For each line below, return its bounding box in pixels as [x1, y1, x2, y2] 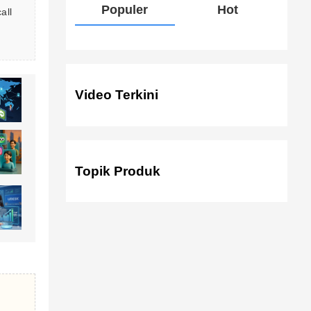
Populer [101, 3, 149, 17]
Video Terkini [74, 87, 158, 103]
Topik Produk [74, 163, 160, 178]
